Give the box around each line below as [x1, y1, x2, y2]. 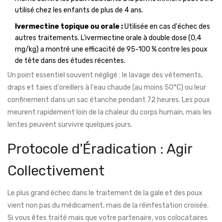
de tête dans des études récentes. [15, 56, 125, 65]
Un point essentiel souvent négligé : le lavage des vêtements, [7, 71, 203, 80]
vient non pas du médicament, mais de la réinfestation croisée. [7, 201, 209, 210]
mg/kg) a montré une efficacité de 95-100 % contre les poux [15, 45, 208, 54]
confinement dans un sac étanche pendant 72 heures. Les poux [7, 96, 210, 105]
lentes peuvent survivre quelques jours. [7, 120, 132, 129]
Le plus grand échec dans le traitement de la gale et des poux [7, 189, 203, 198]
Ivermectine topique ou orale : [15, 22, 123, 31]
